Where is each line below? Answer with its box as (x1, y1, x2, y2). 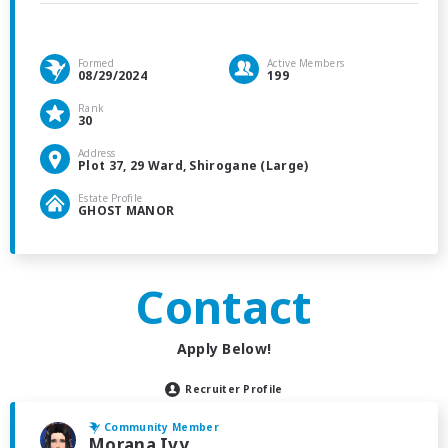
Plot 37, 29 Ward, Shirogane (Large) (78, 156, 309, 174)
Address (78, 145, 116, 160)
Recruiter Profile (185, 381, 283, 396)
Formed (78, 55, 114, 70)
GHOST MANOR (78, 201, 175, 219)
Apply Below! (176, 338, 272, 358)
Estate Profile (78, 190, 143, 205)
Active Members (267, 55, 345, 70)
